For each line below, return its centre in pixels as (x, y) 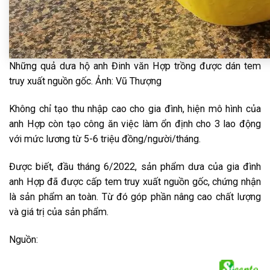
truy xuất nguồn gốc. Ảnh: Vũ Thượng (85, 81)
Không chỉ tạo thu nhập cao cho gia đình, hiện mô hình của (135, 109)
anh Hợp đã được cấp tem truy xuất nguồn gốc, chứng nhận (135, 182)
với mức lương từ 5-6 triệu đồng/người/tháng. (105, 139)
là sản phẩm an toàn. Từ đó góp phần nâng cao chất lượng (135, 197)
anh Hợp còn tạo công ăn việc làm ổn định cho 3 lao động (135, 124)
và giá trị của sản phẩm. (59, 212)
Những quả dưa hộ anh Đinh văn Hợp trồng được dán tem (135, 66)
